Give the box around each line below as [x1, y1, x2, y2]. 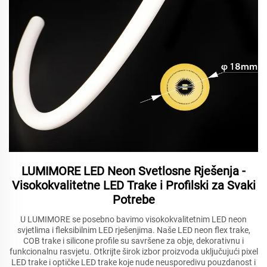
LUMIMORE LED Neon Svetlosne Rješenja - [21, 164, 246, 179]
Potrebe [112, 193, 155, 207]
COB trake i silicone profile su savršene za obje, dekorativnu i [23, 236, 244, 246]
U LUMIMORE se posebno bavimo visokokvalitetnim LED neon [20, 215, 247, 225]
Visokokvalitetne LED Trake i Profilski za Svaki [11, 178, 256, 193]
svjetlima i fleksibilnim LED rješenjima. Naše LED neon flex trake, [17, 225, 250, 235]
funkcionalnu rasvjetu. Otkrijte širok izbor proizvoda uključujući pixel [9, 247, 258, 257]
